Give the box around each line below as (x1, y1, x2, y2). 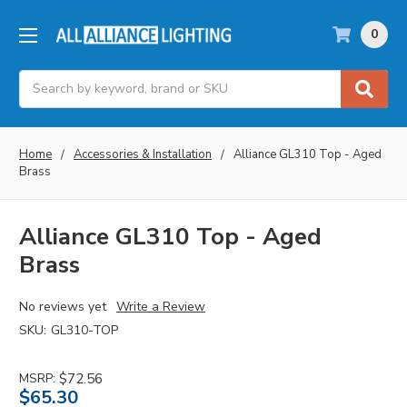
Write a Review (115, 298, 205, 316)
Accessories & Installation (74, 145, 212, 163)
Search (19, 70, 60, 88)
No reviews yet (19, 298, 106, 316)
